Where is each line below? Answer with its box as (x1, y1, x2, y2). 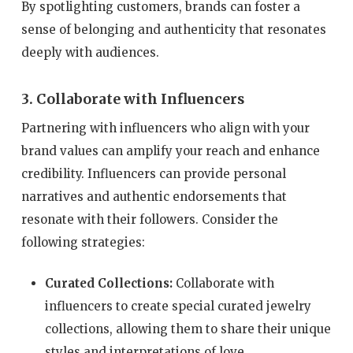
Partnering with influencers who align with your (20, 121, 310, 136)
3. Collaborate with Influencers (20, 91, 244, 109)
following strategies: (20, 235, 145, 251)
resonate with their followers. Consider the (20, 212, 278, 228)
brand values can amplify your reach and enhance (20, 143, 320, 159)
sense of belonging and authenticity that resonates (20, 21, 326, 37)
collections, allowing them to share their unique (44, 321, 331, 336)
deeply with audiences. (20, 44, 159, 60)
